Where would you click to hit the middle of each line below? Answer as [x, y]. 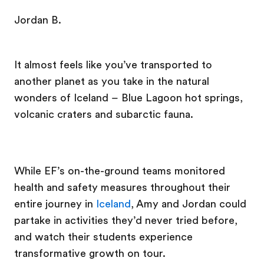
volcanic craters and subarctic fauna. [104, 114]
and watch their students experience [103, 237]
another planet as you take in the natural [112, 81]
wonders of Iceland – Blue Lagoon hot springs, [128, 98]
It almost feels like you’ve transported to [113, 65]
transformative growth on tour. [90, 253]
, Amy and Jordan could [189, 204]
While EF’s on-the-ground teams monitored [120, 171]
